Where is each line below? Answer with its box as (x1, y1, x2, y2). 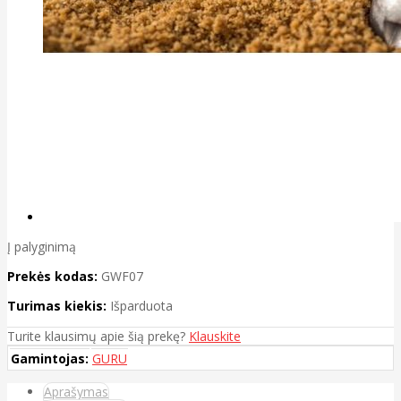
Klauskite (189, 328, 241, 346)
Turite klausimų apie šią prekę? (7, 328, 189, 346)
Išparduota (110, 297, 173, 315)
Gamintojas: (11, 350, 89, 368)
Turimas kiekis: (7, 297, 107, 315)
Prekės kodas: (7, 268, 98, 286)
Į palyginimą (7, 238, 76, 256)
